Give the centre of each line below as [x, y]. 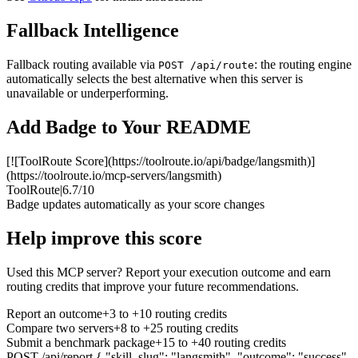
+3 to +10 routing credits [165, 313]
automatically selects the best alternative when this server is [155, 79]
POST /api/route [206, 66]
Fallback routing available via [82, 65]
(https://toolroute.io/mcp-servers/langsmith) [114, 175]
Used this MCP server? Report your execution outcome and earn [169, 272]
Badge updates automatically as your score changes [135, 204]
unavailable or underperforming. [88, 93]
